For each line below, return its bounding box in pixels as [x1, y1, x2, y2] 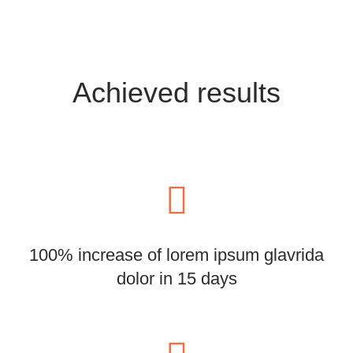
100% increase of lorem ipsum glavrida [29, 245, 324, 265]
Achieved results [72, 76, 281, 109]
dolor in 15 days [116, 269, 237, 288]
